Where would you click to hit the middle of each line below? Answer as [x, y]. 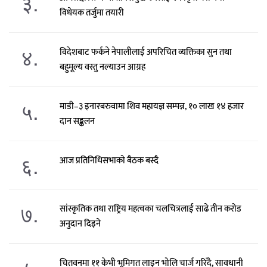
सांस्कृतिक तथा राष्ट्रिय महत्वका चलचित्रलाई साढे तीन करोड [150, 209]
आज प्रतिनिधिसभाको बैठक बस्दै [109, 160]
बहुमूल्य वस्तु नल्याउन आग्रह [102, 67]
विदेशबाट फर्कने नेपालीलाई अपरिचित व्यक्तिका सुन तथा [145, 52]
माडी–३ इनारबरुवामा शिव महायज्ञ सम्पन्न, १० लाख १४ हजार [151, 106]
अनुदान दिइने [80, 223]
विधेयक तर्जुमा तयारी [91, 13]
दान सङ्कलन [77, 121]
